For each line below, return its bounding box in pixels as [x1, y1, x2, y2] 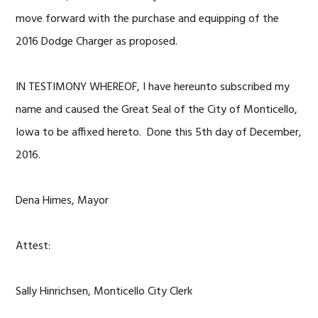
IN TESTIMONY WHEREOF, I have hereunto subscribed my [16, 78, 290, 97]
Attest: [16, 237, 51, 256]
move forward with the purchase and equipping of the [16, 10, 280, 28]
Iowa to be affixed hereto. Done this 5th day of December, [16, 124, 302, 142]
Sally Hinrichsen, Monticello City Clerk [16, 283, 193, 301]
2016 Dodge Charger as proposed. [16, 33, 178, 51]
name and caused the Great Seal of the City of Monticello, [16, 101, 298, 119]
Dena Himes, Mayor [16, 192, 109, 210]
